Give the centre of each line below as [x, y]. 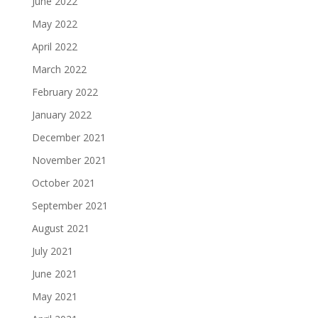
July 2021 [52, 251]
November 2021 [69, 160]
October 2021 [63, 183]
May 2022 [54, 24]
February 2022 [65, 92]
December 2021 [68, 138]
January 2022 [61, 115]
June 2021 [54, 274]
